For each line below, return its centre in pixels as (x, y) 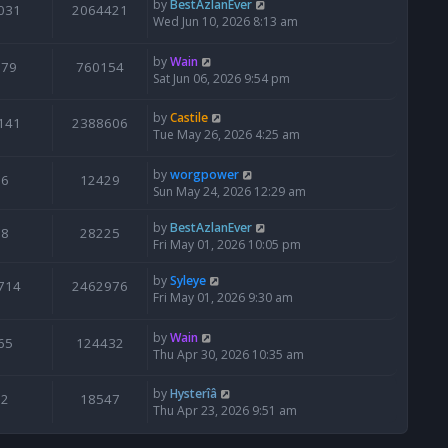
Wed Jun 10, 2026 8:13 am (225, 22)
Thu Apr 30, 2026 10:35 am (228, 354)
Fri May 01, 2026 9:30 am (223, 298)
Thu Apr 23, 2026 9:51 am (225, 411)
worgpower (204, 175)
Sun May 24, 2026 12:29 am (229, 192)
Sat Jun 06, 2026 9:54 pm (221, 78)
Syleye (188, 281)
